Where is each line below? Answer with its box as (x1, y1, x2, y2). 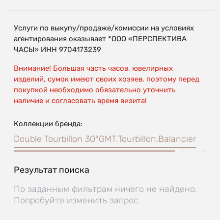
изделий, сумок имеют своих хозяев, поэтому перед (14, 74, 199, 83)
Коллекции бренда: (14, 119, 82, 128)
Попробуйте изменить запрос (14, 194, 138, 206)
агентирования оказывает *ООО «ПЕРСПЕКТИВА (14, 34, 187, 43)
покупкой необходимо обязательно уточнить (14, 85, 176, 94)
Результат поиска (14, 164, 89, 175)
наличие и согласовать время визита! (14, 96, 147, 105)
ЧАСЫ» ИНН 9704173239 (14, 45, 101, 54)
